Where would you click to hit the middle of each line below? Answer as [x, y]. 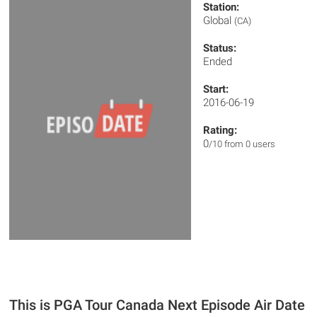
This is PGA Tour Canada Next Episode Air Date [157, 305]
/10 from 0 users [242, 144]
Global [219, 21]
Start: [216, 89]
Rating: [220, 130]
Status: [220, 48]
